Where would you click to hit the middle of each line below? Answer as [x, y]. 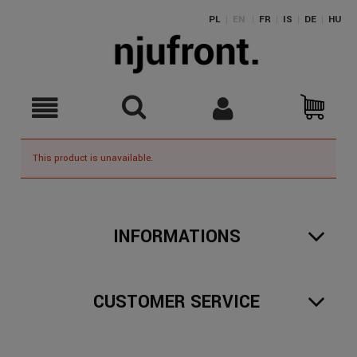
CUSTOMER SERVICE [177, 302]
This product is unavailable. [93, 159]
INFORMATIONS [177, 237]
